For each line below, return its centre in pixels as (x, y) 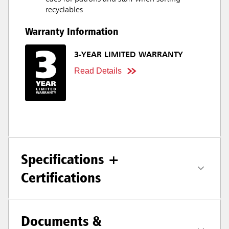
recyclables (64, 10)
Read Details (98, 71)
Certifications (61, 177)
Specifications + (70, 159)
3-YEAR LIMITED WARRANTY (129, 55)
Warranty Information (72, 31)
